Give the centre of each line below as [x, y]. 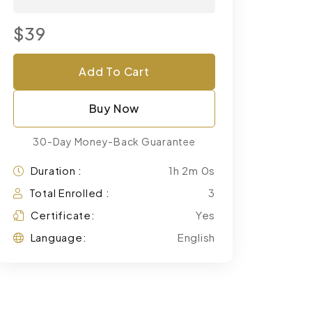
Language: [58, 237]
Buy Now [114, 108]
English [196, 237]
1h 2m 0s [192, 170]
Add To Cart [114, 71]
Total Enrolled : [69, 193]
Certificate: [63, 215]
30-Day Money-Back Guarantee [114, 141]
